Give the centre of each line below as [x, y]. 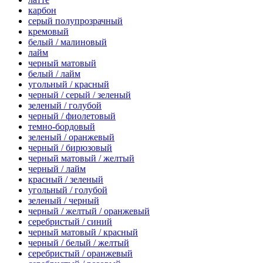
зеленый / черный [64, 201]
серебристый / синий [70, 222]
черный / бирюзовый [70, 148]
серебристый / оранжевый [80, 254]
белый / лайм [54, 74]
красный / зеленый [66, 180]
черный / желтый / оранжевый [89, 211]
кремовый [48, 32]
